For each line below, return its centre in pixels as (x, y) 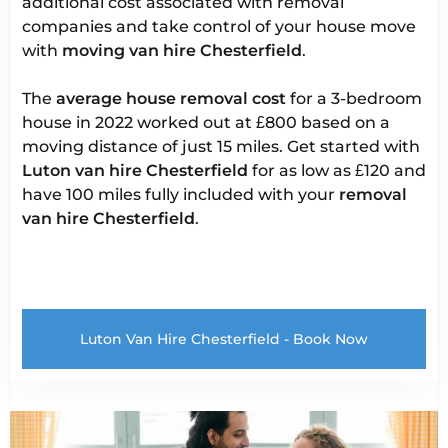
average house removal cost (171, 98)
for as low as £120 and (339, 170)
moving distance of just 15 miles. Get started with (221, 146)
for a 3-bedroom (356, 98)
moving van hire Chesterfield (182, 50)
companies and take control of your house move (219, 26)
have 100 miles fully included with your (180, 194)
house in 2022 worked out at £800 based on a (206, 122)
